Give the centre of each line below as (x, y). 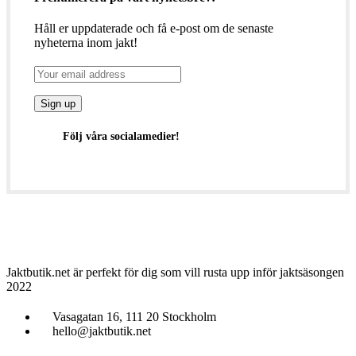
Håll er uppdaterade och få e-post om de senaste (154, 29)
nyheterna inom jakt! (86, 43)
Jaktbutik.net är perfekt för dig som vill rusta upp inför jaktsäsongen (175, 272)
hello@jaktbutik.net (102, 331)
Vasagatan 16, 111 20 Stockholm (134, 316)
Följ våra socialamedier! (122, 136)
